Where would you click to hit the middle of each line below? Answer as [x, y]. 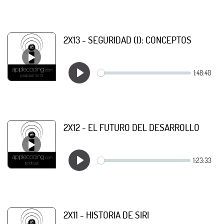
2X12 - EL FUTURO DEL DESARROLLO [131, 127]
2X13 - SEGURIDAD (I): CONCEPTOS [127, 40]
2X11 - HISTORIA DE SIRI [106, 215]
